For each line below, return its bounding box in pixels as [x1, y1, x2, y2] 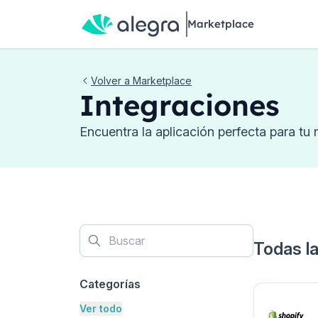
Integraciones [79, 87, 280, 123]
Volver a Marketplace [91, 75, 192, 87]
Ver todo [79, 302, 122, 314]
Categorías [79, 277, 141, 291]
